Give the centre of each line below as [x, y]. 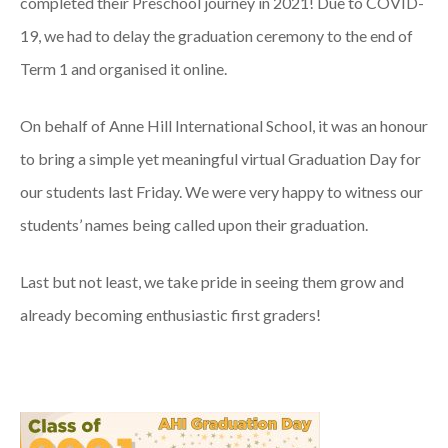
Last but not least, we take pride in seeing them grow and [212, 281]
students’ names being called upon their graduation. [194, 224]
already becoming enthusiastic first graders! [170, 314]
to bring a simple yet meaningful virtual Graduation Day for [220, 158]
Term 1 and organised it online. [123, 68]
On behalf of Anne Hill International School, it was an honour [224, 125]
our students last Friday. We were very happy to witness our [221, 191]
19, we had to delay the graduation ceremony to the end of [216, 35]
